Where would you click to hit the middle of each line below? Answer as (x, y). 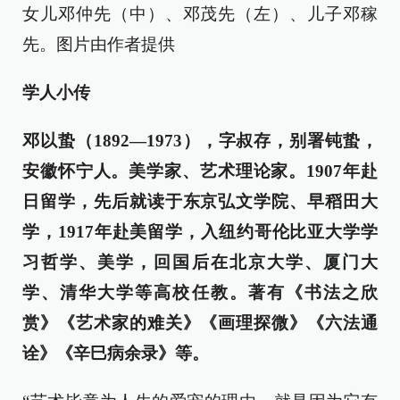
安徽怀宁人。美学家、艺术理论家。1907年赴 (200, 171)
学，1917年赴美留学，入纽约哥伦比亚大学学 (200, 232)
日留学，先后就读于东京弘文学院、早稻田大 (200, 202)
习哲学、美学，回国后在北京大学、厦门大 (200, 262)
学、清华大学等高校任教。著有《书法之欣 (200, 293)
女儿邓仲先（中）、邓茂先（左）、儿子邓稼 (200, 14)
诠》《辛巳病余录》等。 (116, 354)
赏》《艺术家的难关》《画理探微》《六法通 (200, 323)
